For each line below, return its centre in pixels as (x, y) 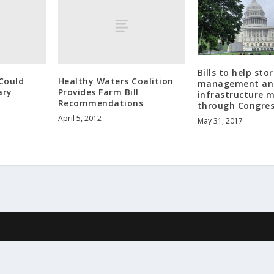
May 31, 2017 (220, 121)
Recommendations (101, 103)
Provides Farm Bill (98, 92)
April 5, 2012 (80, 119)
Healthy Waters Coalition (116, 81)
